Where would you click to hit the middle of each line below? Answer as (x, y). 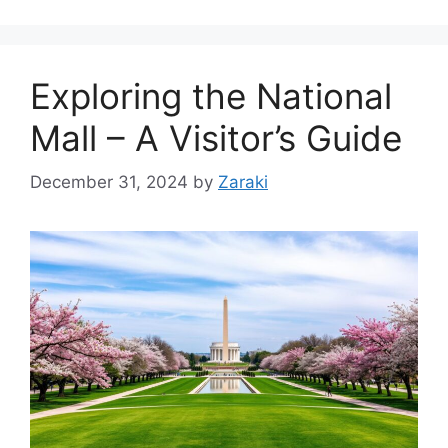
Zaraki (243, 182)
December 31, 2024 (109, 182)
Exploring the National (211, 95)
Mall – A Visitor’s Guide (216, 137)
